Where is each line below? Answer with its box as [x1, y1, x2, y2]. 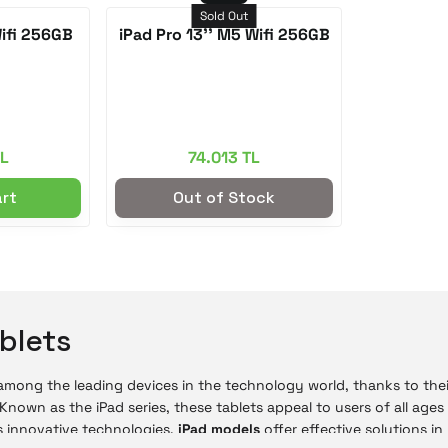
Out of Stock [173, 187, 275, 208]
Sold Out [199, 8, 249, 24]
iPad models [178, 420, 260, 438]
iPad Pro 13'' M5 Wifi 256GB [118, 24, 330, 45]
